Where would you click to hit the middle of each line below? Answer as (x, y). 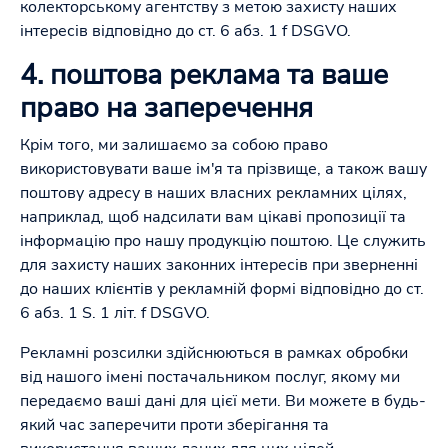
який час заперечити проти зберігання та (174, 425)
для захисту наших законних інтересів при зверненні (219, 265)
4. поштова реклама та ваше (204, 75)
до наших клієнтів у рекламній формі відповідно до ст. (222, 289)
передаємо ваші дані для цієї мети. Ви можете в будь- (223, 401)
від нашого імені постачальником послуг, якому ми (210, 377)
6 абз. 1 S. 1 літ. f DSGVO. (115, 313)
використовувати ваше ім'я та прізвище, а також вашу (223, 169)
